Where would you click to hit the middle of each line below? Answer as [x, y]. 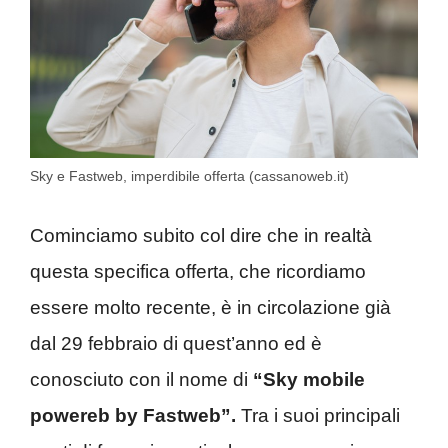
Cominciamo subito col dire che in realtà [201, 236]
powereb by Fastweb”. [133, 416]
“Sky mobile [309, 380]
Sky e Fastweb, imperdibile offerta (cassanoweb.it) [189, 175]
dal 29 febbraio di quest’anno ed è [176, 344]
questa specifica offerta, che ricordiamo [198, 272]
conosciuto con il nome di [141, 380]
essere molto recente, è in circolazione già [210, 308]
